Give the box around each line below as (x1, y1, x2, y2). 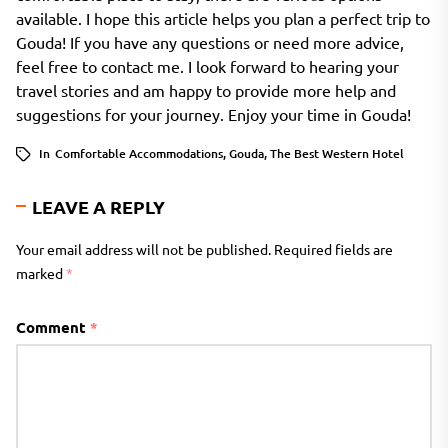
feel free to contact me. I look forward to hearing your (16, 55, 399, 76)
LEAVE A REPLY (32, 194, 165, 218)
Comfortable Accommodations (55, 144, 223, 162)
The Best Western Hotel (270, 144, 404, 162)
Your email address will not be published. (16, 239, 271, 258)
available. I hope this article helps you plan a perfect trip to (16, 7, 430, 28)
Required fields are (274, 239, 393, 258)
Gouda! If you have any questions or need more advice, (16, 31, 404, 52)
